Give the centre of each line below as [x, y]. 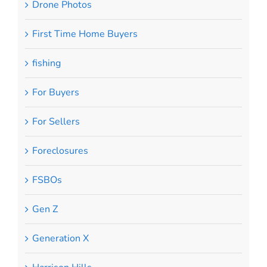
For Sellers [56, 121]
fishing [46, 63]
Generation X [60, 238]
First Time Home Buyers [85, 34]
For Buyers [55, 92]
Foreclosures [60, 150]
